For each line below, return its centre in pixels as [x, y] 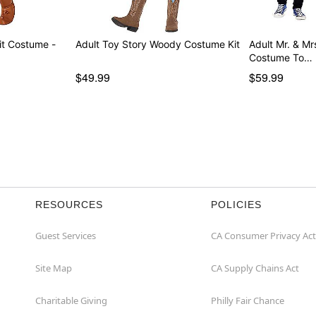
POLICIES [236, 204]
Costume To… [281, 57]
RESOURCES [69, 204]
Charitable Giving [71, 300]
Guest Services [66, 235]
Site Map [54, 268]
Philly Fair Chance [248, 300]
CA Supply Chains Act [255, 268]
